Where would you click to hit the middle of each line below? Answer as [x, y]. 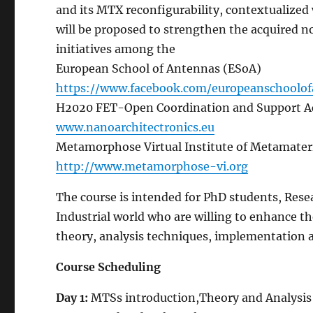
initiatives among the [116, 49]
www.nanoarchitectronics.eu [136, 127]
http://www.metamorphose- [137, 166]
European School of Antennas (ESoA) [159, 68]
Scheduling [130, 267]
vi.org [233, 166]
